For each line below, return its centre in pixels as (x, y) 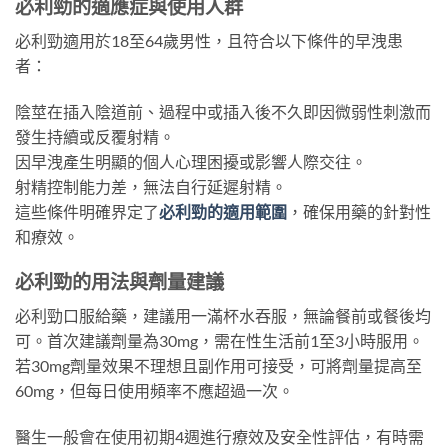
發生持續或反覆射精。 (95, 136)
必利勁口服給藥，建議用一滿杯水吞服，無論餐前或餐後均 (223, 316)
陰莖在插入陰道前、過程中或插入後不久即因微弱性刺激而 (223, 111)
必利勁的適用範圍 (223, 211)
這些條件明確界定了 (87, 211)
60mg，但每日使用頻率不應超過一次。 (154, 391)
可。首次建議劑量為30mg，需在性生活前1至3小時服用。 (219, 341)
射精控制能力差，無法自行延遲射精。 (151, 186)
